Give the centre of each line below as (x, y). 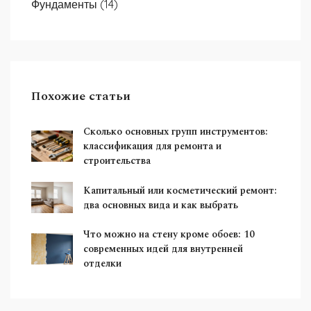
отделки (102, 263)
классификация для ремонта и (152, 146)
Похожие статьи (81, 96)
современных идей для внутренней (163, 249)
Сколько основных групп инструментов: (176, 132)
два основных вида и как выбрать (161, 205)
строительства (117, 161)
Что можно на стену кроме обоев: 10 (169, 234)
